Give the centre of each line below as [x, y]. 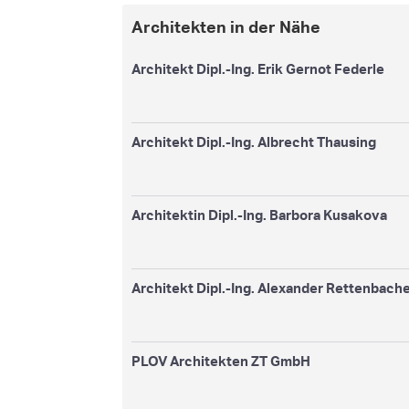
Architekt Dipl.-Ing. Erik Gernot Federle [258, 68]
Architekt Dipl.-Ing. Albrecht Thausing [254, 142]
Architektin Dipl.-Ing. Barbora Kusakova [260, 215]
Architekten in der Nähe [226, 27]
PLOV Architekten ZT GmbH [221, 361]
